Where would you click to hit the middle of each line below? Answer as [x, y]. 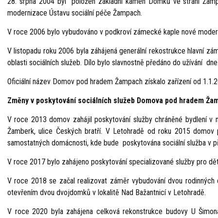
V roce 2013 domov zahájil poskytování [69, 119]
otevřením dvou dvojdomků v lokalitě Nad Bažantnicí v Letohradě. [107, 192]
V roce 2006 [26, 32]
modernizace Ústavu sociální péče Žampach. [75, 13]
